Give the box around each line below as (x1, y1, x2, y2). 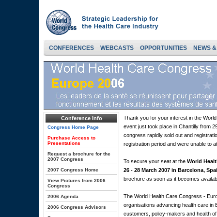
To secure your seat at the (124, 158, 187, 164)
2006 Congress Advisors (47, 204, 106, 210)
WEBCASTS (100, 45, 134, 51)
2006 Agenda (47, 194, 78, 199)
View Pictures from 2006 (47, 178, 106, 183)
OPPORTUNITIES (140, 45, 187, 51)
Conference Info (61, 115, 102, 121)
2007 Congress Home (47, 167, 98, 172)
